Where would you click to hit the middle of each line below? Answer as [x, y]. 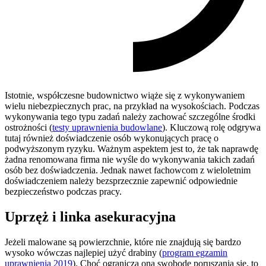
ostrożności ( [28, 127]
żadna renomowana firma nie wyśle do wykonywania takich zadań [130, 159]
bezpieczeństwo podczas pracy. [63, 191]
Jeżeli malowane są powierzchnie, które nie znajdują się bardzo [123, 242]
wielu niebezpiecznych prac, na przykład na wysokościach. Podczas [132, 106]
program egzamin [195, 252]
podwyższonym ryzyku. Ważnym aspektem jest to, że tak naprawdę [132, 148]
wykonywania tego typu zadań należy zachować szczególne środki [130, 116]
